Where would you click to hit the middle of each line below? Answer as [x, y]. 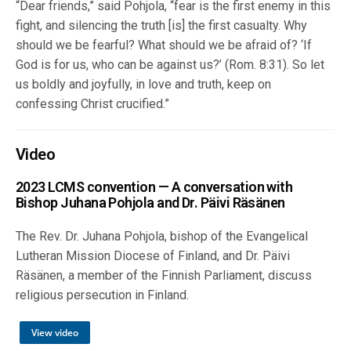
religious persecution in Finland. [103, 295]
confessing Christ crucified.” [93, 104]
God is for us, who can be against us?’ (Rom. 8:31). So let [170, 65]
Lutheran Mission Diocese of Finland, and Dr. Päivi [153, 256]
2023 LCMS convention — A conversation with [154, 187]
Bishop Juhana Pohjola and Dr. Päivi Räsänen [150, 203]
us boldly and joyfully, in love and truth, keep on [144, 85]
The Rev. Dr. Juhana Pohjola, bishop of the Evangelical [162, 237]
